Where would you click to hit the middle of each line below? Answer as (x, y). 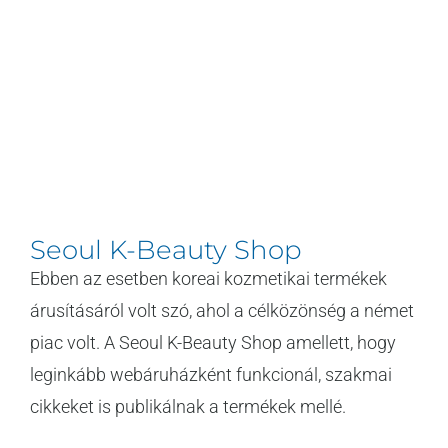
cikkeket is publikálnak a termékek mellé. (188, 406)
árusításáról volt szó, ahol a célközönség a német (222, 310)
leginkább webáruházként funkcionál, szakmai (211, 374)
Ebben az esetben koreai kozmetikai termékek (208, 278)
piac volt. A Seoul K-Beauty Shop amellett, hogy (213, 342)
